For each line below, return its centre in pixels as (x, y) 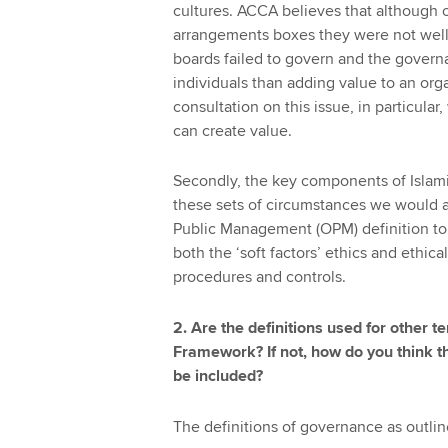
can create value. (234, 130)
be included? (219, 375)
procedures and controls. (261, 277)
